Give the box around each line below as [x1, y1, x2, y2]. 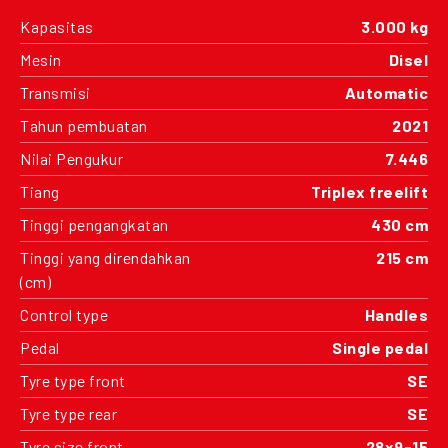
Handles [364, 304, 428, 324]
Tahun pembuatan [20, 115, 148, 135]
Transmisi [20, 82, 91, 102]
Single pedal [332, 337, 428, 357]
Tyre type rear [20, 403, 117, 423]
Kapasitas [20, 16, 94, 36]
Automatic [344, 82, 428, 102]
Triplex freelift [311, 181, 428, 201]
